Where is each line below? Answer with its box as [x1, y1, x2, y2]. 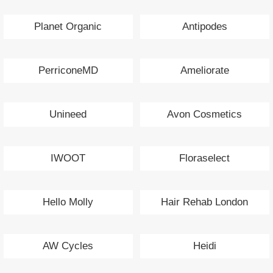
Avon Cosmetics [167, 108, 243, 120]
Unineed [49, 108, 87, 120]
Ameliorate [180, 64, 229, 76]
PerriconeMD [38, 64, 98, 76]
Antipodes [182, 20, 227, 32]
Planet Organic [34, 20, 102, 32]
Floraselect [179, 152, 230, 164]
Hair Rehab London [161, 196, 249, 208]
